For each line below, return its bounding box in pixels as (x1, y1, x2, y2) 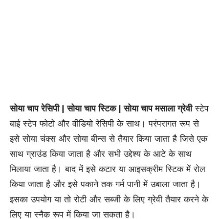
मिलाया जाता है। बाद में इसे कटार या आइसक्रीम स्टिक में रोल (10, 163, 205, 174)
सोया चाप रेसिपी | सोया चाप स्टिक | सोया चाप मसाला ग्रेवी (10, 103, 192, 113)
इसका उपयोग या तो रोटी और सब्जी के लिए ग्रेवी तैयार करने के (10, 194, 208, 204)
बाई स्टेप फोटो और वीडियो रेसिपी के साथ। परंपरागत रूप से (10, 118, 199, 129)
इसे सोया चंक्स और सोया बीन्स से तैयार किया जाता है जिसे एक (10, 133, 207, 144)
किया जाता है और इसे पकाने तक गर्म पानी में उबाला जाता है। (10, 178, 201, 189)
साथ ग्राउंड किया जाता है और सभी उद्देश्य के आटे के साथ (10, 148, 192, 159)
